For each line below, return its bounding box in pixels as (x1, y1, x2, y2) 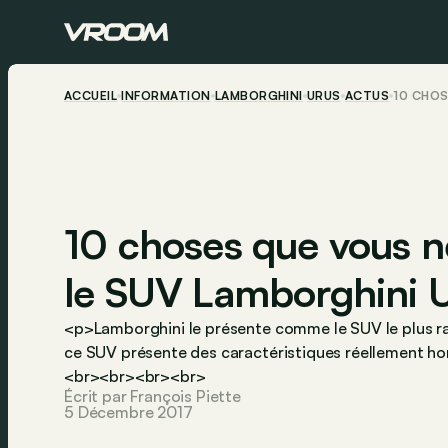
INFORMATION (121, 88, 211, 103)
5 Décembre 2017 (64, 402, 193, 423)
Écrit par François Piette (64, 386, 241, 407)
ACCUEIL (64, 88, 118, 103)
